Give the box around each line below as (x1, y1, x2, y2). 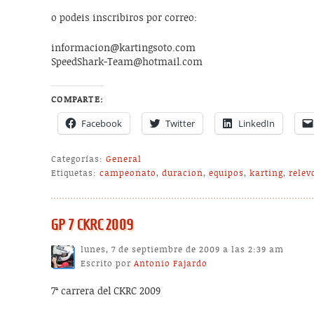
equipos (209, 168, 245, 178)
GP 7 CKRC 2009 (51, 216, 134, 233)
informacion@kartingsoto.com (51, 43, 196, 55)
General (106, 153, 142, 164)
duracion (162, 168, 204, 178)
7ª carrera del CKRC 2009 (51, 285, 161, 297)
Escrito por (81, 259, 135, 269)
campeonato (100, 168, 157, 178)
